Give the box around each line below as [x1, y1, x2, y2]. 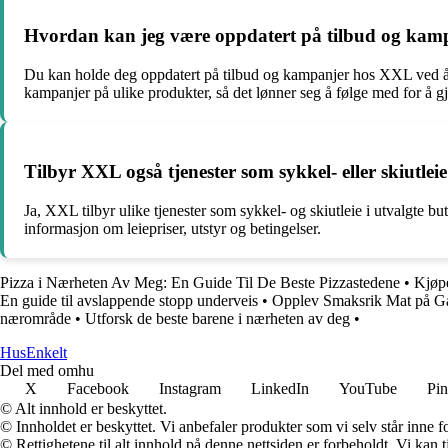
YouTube [339, 379, 397, 397]
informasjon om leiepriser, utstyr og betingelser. [24, 219, 321, 237]
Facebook [67, 379, 129, 397]
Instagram [159, 379, 221, 397]
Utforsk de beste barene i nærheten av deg [85, 309, 350, 327]
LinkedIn [251, 379, 309, 397]
